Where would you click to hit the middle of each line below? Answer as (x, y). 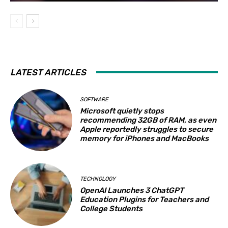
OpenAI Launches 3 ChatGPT (132, 190)
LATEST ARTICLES (48, 72)
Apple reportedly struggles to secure (147, 130)
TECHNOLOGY (98, 179)
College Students (111, 208)
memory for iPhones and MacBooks (145, 139)
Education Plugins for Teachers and (145, 199)
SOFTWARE (94, 100)
